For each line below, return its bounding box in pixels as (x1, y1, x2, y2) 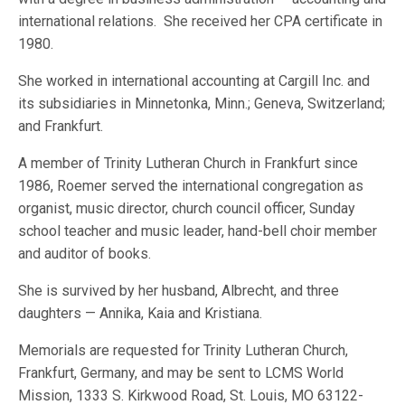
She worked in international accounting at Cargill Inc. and (18, 72, 371, 89)
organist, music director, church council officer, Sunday (18, 200, 356, 217)
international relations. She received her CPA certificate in (18, 13, 383, 30)
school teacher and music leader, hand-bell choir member (18, 222, 378, 240)
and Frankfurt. (18, 118, 104, 135)
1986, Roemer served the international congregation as (18, 177, 364, 194)
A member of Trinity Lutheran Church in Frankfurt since (18, 155, 359, 172)
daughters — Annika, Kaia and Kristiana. (18, 305, 263, 322)
